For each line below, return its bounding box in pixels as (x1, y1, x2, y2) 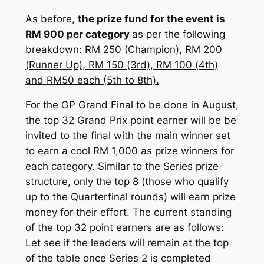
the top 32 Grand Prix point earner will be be (25, 114, 236, 127)
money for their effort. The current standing (25, 206, 232, 219)
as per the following (131, 28, 225, 40)
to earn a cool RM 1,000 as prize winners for (25, 145, 234, 157)
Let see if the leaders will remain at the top (25, 237, 229, 249)
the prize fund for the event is (77, 12, 225, 25)
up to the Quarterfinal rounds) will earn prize (25, 191, 236, 203)
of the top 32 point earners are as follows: (25, 222, 224, 234)
